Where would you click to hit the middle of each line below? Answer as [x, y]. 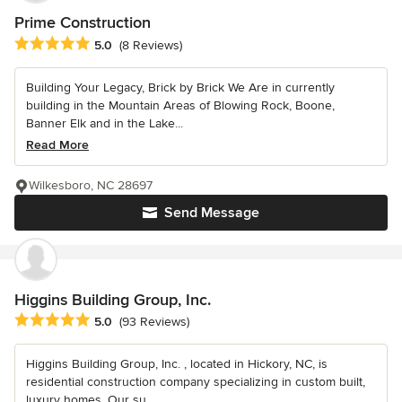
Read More [57, 144]
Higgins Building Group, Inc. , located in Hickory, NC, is [177, 363]
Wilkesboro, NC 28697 [91, 185]
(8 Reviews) [151, 45]
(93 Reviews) [154, 321]
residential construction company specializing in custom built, [196, 381]
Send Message [212, 212]
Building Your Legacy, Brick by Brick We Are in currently [180, 87]
